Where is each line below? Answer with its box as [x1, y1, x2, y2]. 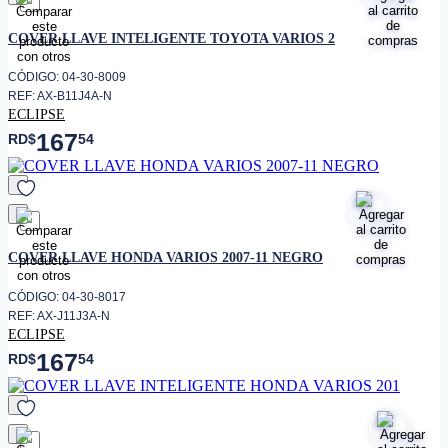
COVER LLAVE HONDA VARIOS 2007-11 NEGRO [8, 249, 323, 266]
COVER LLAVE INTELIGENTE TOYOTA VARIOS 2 [8, 30, 335, 47]
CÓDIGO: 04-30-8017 [8, 289, 126, 304]
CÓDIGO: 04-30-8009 [8, 70, 126, 85]
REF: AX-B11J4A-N [8, 89, 112, 104]
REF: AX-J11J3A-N [8, 308, 110, 323]
